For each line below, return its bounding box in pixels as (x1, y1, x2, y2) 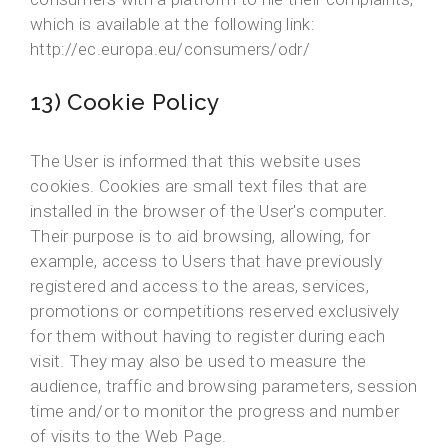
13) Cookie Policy (30, 89, 220, 116)
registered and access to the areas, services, (30, 276, 370, 297)
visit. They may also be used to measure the (30, 351, 367, 372)
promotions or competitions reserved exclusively (30, 301, 400, 322)
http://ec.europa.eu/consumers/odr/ (30, 39, 310, 60)
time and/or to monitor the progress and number (30, 401, 400, 422)
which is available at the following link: (30, 14, 315, 35)
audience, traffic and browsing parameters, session (30, 376, 418, 397)
